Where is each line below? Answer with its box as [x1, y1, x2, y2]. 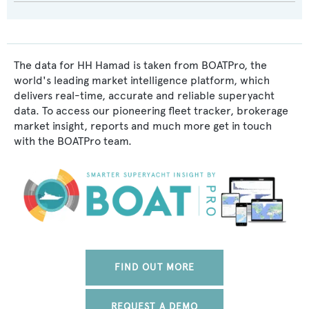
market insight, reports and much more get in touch [14, 119, 272, 132]
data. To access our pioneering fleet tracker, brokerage [14, 104, 288, 117]
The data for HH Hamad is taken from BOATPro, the [14, 59, 267, 72]
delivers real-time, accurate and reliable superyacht [14, 89, 275, 102]
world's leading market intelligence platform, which [14, 74, 270, 87]
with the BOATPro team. [14, 134, 132, 148]
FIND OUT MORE [114, 261, 195, 273]
